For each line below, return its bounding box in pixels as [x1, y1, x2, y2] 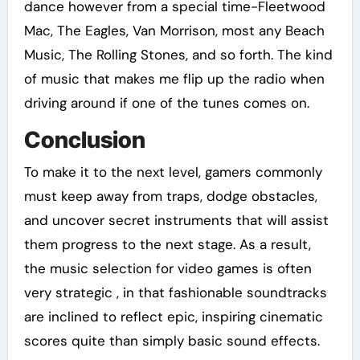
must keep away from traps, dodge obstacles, [23, 186, 317, 205]
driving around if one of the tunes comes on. [23, 94, 309, 112]
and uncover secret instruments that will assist [23, 211, 329, 229]
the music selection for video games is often [23, 259, 312, 277]
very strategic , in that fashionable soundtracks [23, 283, 327, 301]
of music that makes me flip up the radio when [23, 70, 325, 88]
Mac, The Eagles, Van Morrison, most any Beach [23, 22, 325, 40]
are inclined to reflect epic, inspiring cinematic [23, 307, 323, 325]
